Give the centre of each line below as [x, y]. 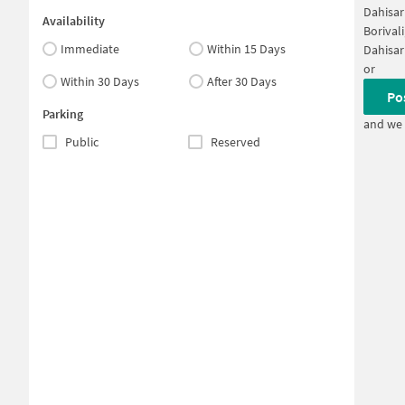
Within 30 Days [100, 81]
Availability [74, 21]
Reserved [235, 142]
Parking [63, 114]
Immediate [90, 49]
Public [82, 142]
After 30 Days [242, 81]
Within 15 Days [247, 49]
